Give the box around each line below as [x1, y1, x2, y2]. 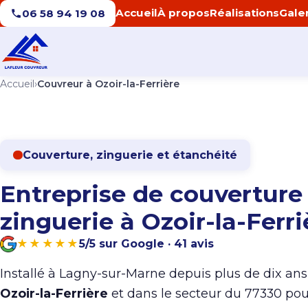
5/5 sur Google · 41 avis [79, 237, 214, 251]
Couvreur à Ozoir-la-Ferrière [37, 77, 179, 90]
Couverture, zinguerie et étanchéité [22, 148, 237, 162]
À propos [157, 6, 210, 20]
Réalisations [210, 6, 280, 20]
